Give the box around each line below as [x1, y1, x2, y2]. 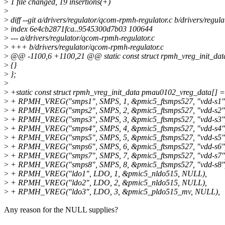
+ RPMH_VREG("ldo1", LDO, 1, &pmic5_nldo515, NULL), [9, 169, 207, 178]
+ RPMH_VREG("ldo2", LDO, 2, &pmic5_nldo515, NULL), [9, 178, 207, 187]
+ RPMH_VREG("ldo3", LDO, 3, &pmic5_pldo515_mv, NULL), [9, 187, 220, 196]
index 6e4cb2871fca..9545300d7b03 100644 [9, 24, 153, 33]
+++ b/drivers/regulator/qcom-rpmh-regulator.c [9, 42, 164, 51]
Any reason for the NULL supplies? [4, 205, 118, 214]
